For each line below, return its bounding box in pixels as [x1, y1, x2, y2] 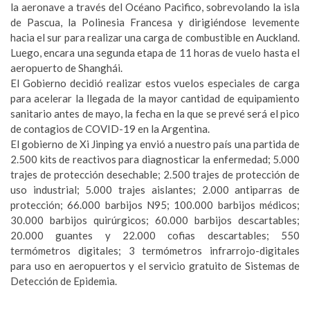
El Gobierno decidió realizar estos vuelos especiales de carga [10, 77, 300, 89]
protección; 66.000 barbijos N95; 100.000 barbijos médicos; [10, 199, 300, 211]
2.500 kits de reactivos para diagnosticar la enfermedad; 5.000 [10, 153, 300, 165]
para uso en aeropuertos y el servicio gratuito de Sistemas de [10, 259, 300, 272]
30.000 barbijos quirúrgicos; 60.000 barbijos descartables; [10, 214, 300, 226]
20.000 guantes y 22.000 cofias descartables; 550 [10, 229, 300, 241]
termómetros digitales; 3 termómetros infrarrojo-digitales [10, 244, 300, 257]
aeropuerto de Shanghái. [10, 62, 122, 74]
